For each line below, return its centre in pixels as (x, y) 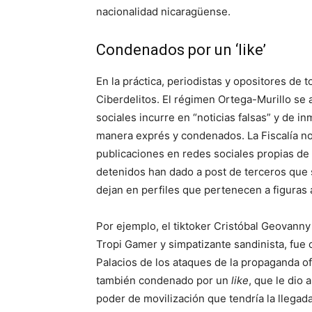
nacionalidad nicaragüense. (163, 12)
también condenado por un (164, 281)
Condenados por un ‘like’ (181, 50)
